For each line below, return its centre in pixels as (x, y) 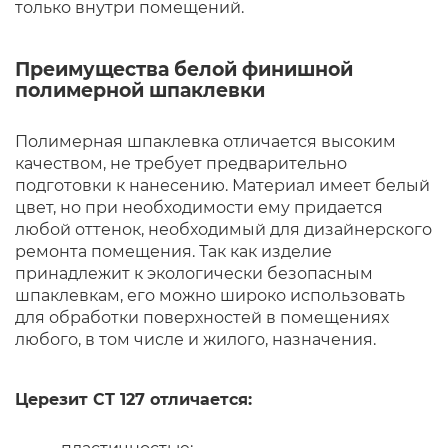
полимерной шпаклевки (140, 90)
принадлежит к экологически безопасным (194, 273)
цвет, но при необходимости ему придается (199, 207)
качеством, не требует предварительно (181, 163)
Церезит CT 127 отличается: (133, 399)
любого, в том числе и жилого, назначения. (195, 339)
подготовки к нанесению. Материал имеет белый (222, 185)
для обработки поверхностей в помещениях (202, 317)
